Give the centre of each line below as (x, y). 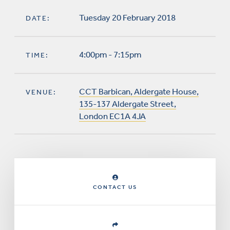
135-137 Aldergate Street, (128, 104)
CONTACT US (115, 187)
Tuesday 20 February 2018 (127, 17)
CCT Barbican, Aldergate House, (139, 91)
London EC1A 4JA (112, 116)
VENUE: (41, 92)
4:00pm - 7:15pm (110, 54)
